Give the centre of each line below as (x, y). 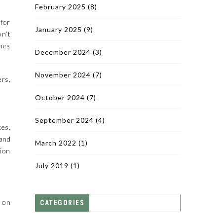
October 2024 (60, 97)
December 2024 (63, 52)
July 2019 (52, 166)
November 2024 (63, 75)
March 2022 (56, 143)
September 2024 (64, 120)
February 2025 (60, 7)
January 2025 (58, 29)
